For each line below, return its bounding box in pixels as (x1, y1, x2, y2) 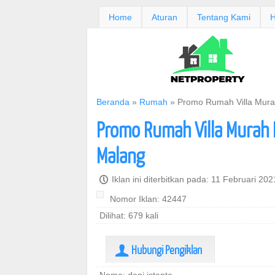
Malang (96, 142, 145, 168)
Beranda (96, 97, 130, 107)
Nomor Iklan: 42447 (110, 194, 187, 204)
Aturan (152, 12, 177, 22)
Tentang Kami (197, 12, 250, 22)
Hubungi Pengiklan (130, 242, 202, 257)
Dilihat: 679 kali (99, 211, 158, 220)
